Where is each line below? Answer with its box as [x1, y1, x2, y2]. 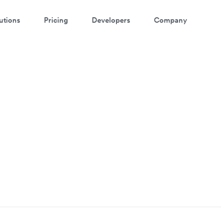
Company [154, 15, 187, 25]
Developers [92, 15, 130, 25]
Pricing [44, 15, 68, 25]
